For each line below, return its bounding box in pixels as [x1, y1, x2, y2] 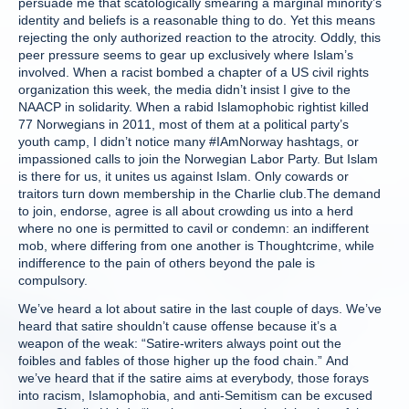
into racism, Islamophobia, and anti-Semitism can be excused [18, 388, 372, 403]
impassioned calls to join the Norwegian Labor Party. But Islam [18, 152, 378, 166]
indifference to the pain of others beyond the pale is [18, 256, 315, 270]
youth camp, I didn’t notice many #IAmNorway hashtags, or [18, 134, 359, 149]
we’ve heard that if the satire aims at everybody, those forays [18, 371, 369, 385]
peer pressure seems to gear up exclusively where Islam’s [18, 47, 353, 62]
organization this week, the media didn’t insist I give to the [18, 82, 351, 97]
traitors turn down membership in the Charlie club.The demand [18, 186, 381, 201]
